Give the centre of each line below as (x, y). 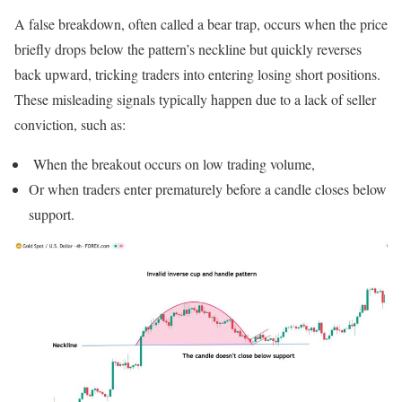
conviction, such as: (70, 125)
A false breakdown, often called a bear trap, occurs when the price (201, 24)
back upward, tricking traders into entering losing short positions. (197, 74)
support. (52, 214)
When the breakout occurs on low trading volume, (174, 164)
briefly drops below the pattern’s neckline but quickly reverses (188, 49)
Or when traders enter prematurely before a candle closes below (208, 189)
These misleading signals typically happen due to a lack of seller (195, 100)
